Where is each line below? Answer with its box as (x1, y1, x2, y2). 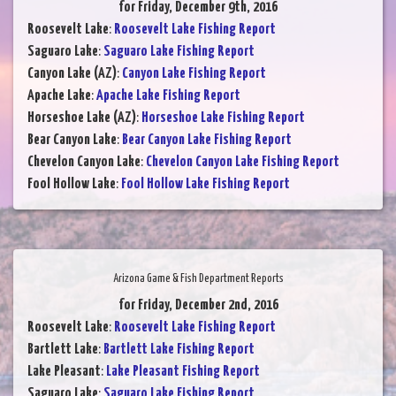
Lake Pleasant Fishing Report (106, 364, 260, 380)
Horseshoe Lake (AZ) (27, 110, 136, 126)
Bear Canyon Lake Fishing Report (122, 133, 292, 148)
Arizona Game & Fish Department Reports (112, 273, 284, 286)
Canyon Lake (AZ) (27, 66, 117, 82)
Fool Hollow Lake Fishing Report (121, 177, 290, 193)
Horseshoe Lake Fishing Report (141, 110, 305, 126)
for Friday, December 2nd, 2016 (118, 298, 278, 314)
